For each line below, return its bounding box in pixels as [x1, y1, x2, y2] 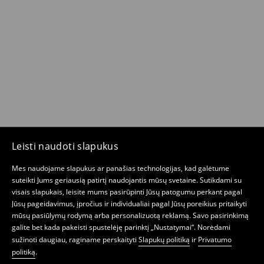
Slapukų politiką [138, 235, 190, 245]
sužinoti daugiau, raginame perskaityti [12, 235, 138, 245]
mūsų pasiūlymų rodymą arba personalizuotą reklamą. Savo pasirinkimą [12, 210, 249, 220]
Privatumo [198, 235, 232, 245]
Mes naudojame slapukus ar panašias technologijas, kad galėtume [12, 163, 229, 173]
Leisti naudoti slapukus [12, 140, 119, 153]
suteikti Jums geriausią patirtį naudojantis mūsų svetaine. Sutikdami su [12, 175, 242, 185]
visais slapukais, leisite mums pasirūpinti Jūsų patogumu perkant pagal [12, 187, 242, 197]
